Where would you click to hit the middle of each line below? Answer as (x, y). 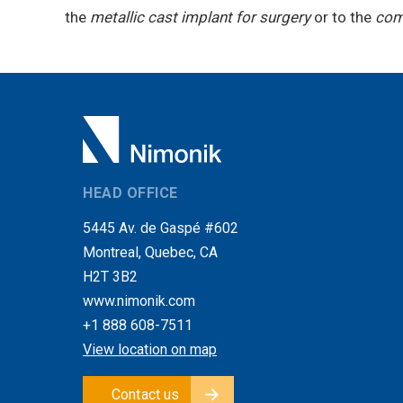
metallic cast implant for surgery (200, 17)
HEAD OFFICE (130, 193)
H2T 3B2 (110, 276)
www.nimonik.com (139, 300)
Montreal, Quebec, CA (150, 252)
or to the (343, 17)
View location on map (150, 349)
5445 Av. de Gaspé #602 (161, 228)
